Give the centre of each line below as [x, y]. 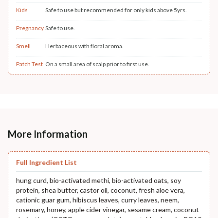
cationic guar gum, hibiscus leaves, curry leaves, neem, [98, 200]
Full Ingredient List [46, 162]
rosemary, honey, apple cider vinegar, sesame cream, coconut [108, 209]
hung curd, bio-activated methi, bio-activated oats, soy [99, 180]
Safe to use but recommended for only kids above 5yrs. [116, 10]
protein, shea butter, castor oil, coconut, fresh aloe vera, [100, 190]
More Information [48, 134]
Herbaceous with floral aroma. [84, 46]
